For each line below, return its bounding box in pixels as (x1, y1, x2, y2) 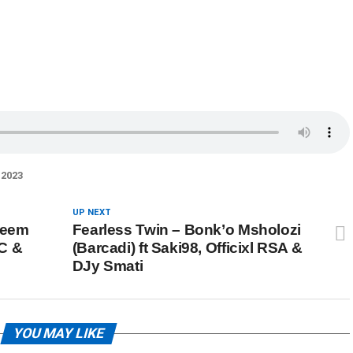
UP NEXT (72, 207, 111, 217)
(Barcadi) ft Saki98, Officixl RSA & (72, 240, 303, 256)
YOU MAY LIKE (10, 325, 106, 341)
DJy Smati (72, 258, 143, 274)
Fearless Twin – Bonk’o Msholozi (72, 221, 301, 238)
